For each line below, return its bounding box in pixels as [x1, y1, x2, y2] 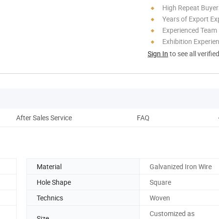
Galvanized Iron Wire [150, 161, 212, 171]
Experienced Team [162, 25, 217, 35]
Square [150, 177, 171, 187]
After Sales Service [16, 112, 72, 122]
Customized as [150, 208, 195, 218]
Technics [37, 193, 63, 202]
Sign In [148, 48, 168, 58]
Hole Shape [37, 177, 71, 187]
